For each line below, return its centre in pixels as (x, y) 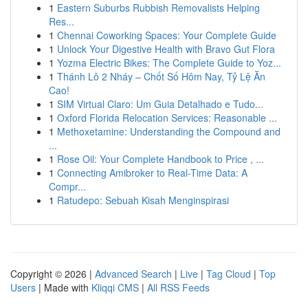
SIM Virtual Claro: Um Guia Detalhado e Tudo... (160, 104)
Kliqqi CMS (115, 287)
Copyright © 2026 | (53, 274)
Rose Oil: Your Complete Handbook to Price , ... (161, 159)
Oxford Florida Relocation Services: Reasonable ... (167, 118)
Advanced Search (133, 274)
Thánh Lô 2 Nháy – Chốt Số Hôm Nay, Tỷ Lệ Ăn (161, 76)
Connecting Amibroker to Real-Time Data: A (152, 173)
